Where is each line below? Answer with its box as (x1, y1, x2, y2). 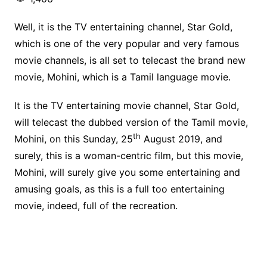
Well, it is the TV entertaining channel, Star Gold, (14, 21, 232, 33)
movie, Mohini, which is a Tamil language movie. (14, 71, 231, 83)
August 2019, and (140, 133, 222, 145)
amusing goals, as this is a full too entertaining (14, 183, 225, 195)
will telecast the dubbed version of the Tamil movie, (14, 116, 248, 128)
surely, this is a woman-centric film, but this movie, (14, 150, 243, 162)
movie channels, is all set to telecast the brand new (14, 54, 246, 66)
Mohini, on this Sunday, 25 (14, 133, 133, 145)
